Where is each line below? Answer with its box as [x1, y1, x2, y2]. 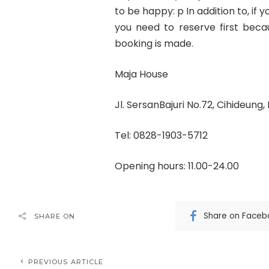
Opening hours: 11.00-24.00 [114, 159, 239, 173]
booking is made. [114, 36, 193, 50]
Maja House [114, 67, 168, 81]
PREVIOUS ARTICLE [28, 257, 104, 266]
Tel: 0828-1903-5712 [114, 128, 208, 142]
